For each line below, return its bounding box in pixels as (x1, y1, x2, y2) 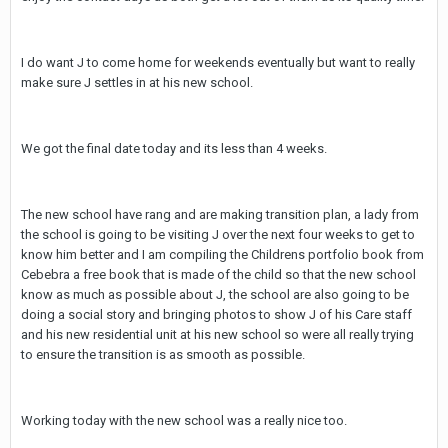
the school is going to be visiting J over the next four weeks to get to (21, 227, 415, 242)
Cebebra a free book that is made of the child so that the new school (21, 267, 416, 282)
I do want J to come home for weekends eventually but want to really (21, 55, 415, 70)
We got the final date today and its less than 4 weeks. (21, 141, 327, 156)
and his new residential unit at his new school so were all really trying (21, 327, 414, 342)
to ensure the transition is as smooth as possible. (21, 347, 305, 362)
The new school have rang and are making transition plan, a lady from (21, 207, 419, 222)
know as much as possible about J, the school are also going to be (21, 287, 409, 302)
